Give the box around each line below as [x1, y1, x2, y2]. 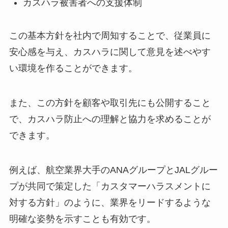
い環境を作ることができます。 [9, 63, 137, 74]
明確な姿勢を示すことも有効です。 [9, 213, 156, 224]
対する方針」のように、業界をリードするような [9, 197, 211, 208]
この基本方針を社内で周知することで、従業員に [9, 31, 211, 41]
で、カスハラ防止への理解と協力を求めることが [9, 113, 211, 124]
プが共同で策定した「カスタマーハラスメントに [9, 181, 211, 191]
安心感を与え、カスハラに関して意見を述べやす [9, 47, 211, 58]
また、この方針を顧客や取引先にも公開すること [9, 97, 211, 108]
